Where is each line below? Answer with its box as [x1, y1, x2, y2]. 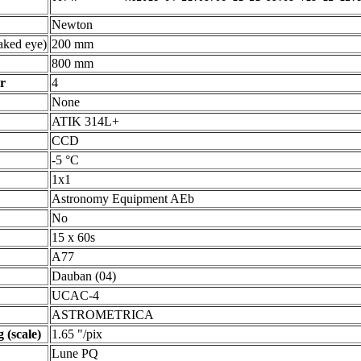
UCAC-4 [52, 288, 99, 302]
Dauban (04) [52, 269, 116, 283]
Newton [52, 18, 93, 31]
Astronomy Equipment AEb [52, 192, 194, 205]
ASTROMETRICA [52, 308, 154, 322]
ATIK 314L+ [52, 114, 119, 128]
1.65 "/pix [52, 327, 102, 341]
